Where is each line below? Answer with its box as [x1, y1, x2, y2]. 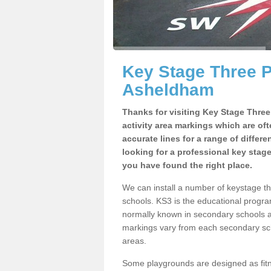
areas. [122, 236, 146, 246]
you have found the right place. [122, 160, 252, 170]
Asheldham [122, 80, 214, 99]
